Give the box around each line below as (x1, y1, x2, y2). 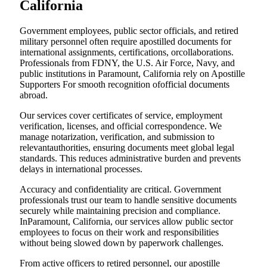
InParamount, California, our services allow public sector (20, 216, 233, 226)
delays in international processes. (20, 163, 142, 174)
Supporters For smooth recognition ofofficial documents (20, 79, 229, 89)
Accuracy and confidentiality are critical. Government (20, 184, 221, 194)
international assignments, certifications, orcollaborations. (20, 46, 234, 57)
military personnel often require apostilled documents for (20, 36, 231, 46)
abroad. (20, 89, 48, 100)
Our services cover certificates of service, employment (20, 110, 222, 120)
